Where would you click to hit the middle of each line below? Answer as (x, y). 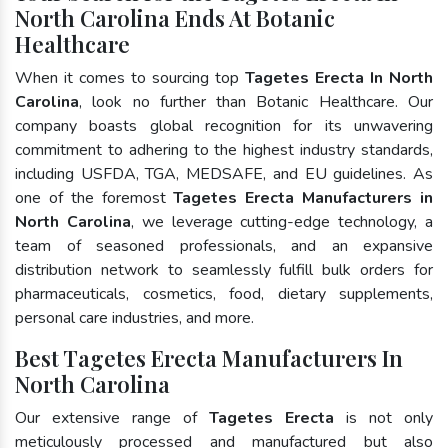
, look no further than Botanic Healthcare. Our (256, 101)
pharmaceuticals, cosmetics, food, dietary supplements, (224, 293)
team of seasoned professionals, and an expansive (224, 245)
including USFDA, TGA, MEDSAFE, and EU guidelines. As (224, 173)
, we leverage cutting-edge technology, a (282, 221)
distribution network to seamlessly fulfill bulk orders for (224, 269)
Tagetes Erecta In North (339, 77)
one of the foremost (94, 197)
